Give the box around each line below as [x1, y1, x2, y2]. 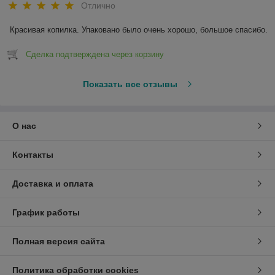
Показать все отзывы [82, 79, 177, 90]
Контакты [12, 150, 53, 160]
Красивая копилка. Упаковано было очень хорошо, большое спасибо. [10, 25, 268, 35]
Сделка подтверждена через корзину [26, 50, 164, 60]
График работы [12, 207, 80, 218]
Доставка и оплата [12, 179, 93, 189]
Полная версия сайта [12, 236, 105, 247]
